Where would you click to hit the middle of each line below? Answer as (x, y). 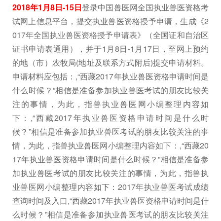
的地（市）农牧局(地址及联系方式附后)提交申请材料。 (110, 62)
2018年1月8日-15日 (47, 7)
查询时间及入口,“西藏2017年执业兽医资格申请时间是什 (110, 201)
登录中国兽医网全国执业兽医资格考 (146, 7)
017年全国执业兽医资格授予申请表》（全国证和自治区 (110, 35)
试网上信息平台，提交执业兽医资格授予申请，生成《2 (110, 21)
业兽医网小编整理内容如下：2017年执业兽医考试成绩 (110, 187)
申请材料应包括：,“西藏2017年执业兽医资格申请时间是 (110, 76)
